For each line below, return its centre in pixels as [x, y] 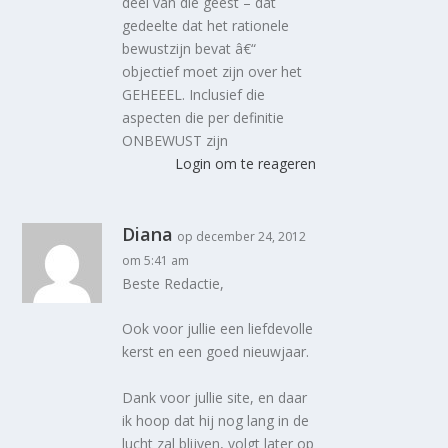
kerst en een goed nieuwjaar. [216, 352]
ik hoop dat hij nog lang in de [216, 420]
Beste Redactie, [173, 283]
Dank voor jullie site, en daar [215, 397]
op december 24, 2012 [242, 236]
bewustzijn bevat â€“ [189, 48]
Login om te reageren [245, 163]
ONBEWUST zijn [175, 140]
